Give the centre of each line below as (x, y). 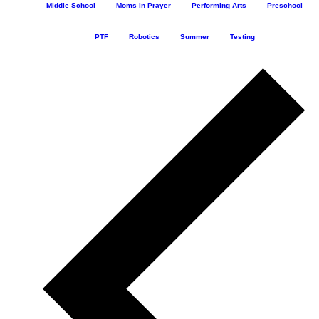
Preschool (285, 6)
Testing (242, 37)
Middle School (71, 6)
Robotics (144, 37)
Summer (194, 37)
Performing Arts (219, 6)
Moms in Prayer (143, 6)
